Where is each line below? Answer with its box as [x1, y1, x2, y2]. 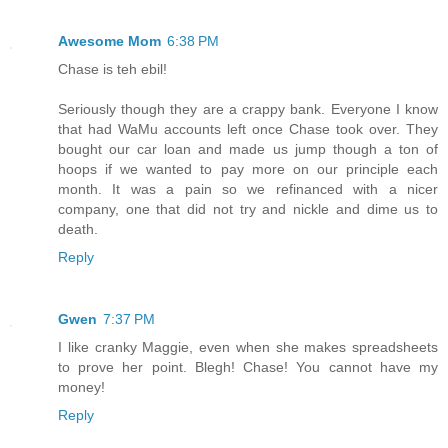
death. [58, 221, 98, 238]
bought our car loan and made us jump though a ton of [58, 141, 438, 158]
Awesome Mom [58, 33, 161, 50]
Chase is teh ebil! [58, 61, 167, 78]
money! [58, 379, 105, 396]
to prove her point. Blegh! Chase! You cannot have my [58, 359, 438, 376]
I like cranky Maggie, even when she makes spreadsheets [58, 339, 438, 356]
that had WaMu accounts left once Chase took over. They [58, 121, 438, 138]
